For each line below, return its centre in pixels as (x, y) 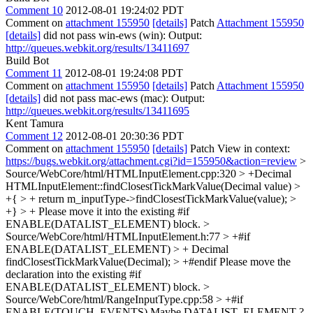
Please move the (254, 262)
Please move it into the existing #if (112, 211)
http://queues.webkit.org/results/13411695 (97, 111)
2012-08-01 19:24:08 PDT (124, 73)
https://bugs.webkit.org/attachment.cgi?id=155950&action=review (151, 161)
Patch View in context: (239, 148)
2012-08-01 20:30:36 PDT (125, 136)
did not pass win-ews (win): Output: (121, 35)
